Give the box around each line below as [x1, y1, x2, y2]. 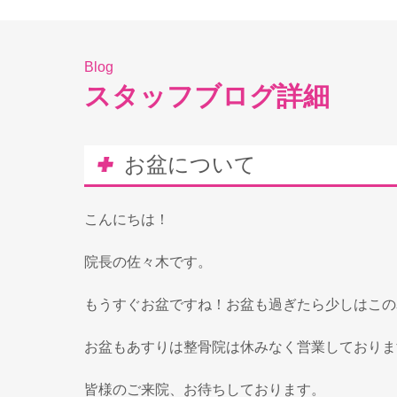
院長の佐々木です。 [83, 254, 212, 269]
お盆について [123, 152, 256, 176]
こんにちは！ [83, 212, 169, 227]
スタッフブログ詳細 [83, 82, 330, 111]
